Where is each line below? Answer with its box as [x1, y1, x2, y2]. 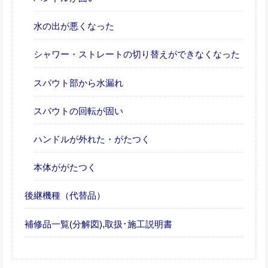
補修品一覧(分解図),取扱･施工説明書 [25, 218, 172, 229]
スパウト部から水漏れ [33, 77, 123, 88]
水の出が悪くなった [33, 21, 114, 32]
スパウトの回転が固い [33, 105, 123, 116]
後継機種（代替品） [25, 190, 105, 201]
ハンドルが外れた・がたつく [33, 134, 150, 144]
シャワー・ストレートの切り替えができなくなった [33, 49, 240, 60]
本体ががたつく [33, 162, 96, 173]
